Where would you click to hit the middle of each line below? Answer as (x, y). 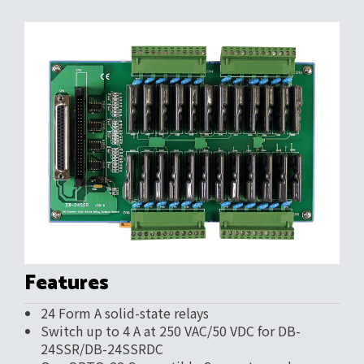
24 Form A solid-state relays (125, 313)
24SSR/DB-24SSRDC (102, 349)
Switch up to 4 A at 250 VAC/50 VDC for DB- (171, 331)
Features (67, 284)
